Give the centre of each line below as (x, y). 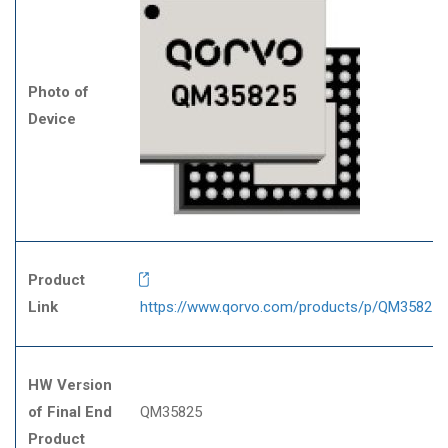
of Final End (70, 412)
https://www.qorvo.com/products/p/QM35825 (290, 307)
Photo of (58, 92)
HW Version (70, 385)
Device (52, 119)
